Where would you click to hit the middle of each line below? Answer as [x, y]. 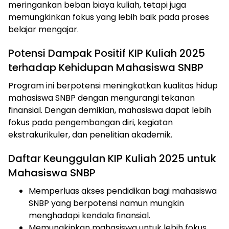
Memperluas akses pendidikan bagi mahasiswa [123, 191]
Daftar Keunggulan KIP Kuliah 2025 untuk [112, 159]
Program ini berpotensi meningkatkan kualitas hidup [113, 86]
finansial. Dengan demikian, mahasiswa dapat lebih [110, 110]
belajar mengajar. [43, 30]
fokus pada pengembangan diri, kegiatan [90, 123]
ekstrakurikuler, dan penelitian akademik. [90, 135]
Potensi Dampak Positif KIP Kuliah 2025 [107, 53]
